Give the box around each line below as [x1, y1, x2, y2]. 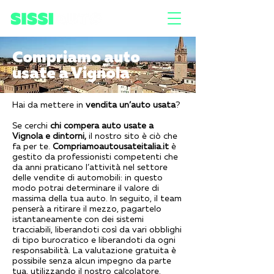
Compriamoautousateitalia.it [53, 141, 169, 151]
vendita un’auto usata [86, 99, 176, 109]
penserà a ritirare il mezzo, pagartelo [12, 203, 161, 213]
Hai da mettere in [12, 99, 86, 109]
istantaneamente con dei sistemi [12, 213, 144, 224]
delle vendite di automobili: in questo [12, 172, 163, 182]
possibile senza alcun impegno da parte [12, 255, 171, 265]
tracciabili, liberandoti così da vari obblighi [12, 224, 182, 234]
